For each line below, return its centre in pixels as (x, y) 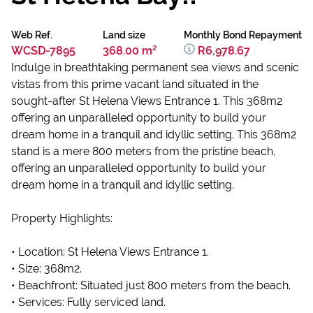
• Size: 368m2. (46, 269)
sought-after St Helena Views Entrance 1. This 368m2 (147, 101)
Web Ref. (32, 35)
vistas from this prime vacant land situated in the (135, 84)
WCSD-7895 (43, 51)
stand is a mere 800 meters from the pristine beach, (144, 151)
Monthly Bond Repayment (243, 35)
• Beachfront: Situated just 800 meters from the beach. (151, 285)
